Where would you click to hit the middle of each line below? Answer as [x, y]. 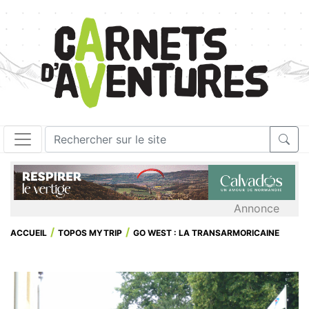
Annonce [257, 208]
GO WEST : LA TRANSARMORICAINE [206, 232]
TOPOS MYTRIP [90, 232]
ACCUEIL [29, 232]
